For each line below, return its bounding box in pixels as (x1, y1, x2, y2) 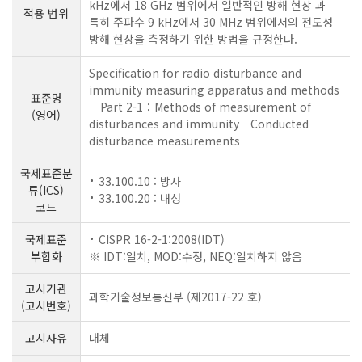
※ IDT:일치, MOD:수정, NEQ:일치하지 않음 (89, 248, 302, 264)
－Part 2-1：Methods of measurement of (89, 99, 311, 115)
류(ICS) (28, 182, 64, 198)
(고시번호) (21, 297, 71, 314)
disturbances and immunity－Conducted (89, 116, 309, 132)
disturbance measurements (89, 133, 240, 149)
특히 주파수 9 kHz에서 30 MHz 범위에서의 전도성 (89, 14, 333, 30)
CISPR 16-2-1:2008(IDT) (99, 231, 225, 247)
